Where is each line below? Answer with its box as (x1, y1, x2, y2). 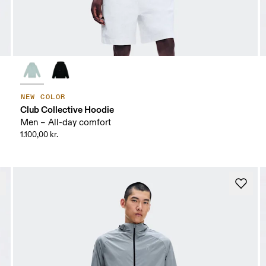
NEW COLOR (20, 93, 66, 102)
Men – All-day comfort (20, 117, 111, 129)
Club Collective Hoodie (20, 104, 114, 116)
